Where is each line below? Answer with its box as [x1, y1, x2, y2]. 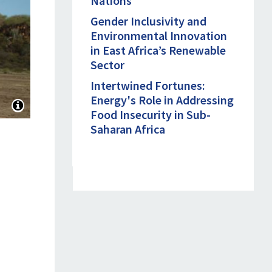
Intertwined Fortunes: [90, 77, 206, 93]
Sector [90, 56, 125, 72]
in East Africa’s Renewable [90, 42, 226, 58]
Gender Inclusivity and [90, 13, 207, 29]
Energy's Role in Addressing [90, 92, 234, 107]
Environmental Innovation [90, 27, 228, 43]
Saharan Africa [90, 121, 166, 137]
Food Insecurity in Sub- [90, 106, 211, 122]
